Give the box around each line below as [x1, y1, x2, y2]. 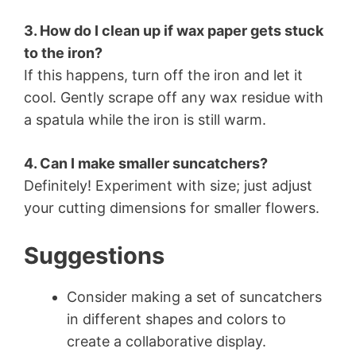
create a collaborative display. [67, 333, 266, 350]
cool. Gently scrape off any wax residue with [24, 89, 323, 106]
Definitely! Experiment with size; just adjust [24, 177, 312, 195]
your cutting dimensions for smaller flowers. [24, 199, 319, 217]
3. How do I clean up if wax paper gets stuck [24, 22, 323, 40]
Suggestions [24, 242, 164, 270]
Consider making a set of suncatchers [67, 288, 322, 306]
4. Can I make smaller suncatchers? [24, 155, 268, 172]
